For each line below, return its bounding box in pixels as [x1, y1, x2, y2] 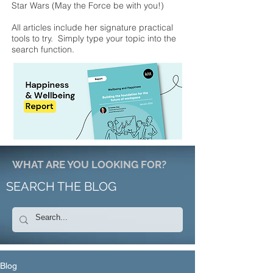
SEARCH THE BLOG [6, 179, 116, 194]
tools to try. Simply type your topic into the [12, 33, 176, 44]
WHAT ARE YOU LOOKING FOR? [12, 158, 166, 171]
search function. [12, 44, 74, 55]
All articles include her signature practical [12, 22, 173, 33]
